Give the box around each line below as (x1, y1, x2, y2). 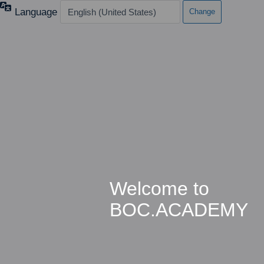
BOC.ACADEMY (110, 199, 248, 221)
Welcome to (110, 178, 209, 200)
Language (15, 6, 60, 18)
